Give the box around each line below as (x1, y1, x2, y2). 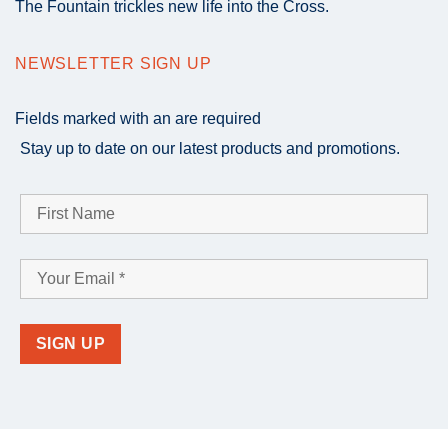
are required (175, 109, 261, 127)
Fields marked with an (15, 109, 175, 127)
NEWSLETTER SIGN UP (15, 55, 212, 73)
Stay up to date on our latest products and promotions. (20, 139, 400, 157)
